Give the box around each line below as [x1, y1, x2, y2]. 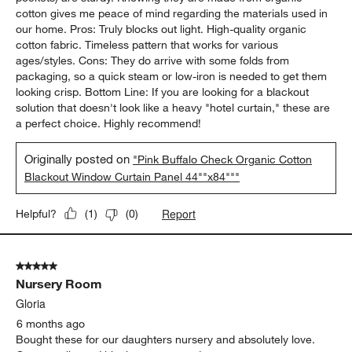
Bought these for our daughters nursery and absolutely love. [16, 332, 316, 346]
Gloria [16, 295, 46, 311]
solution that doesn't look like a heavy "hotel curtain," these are [16, 100, 331, 115]
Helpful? [16, 206, 57, 221]
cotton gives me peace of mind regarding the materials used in [16, 5, 328, 20]
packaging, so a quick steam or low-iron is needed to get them [16, 68, 328, 83]
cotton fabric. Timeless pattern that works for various [16, 37, 279, 52]
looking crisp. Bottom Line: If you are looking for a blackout [16, 84, 310, 99]
